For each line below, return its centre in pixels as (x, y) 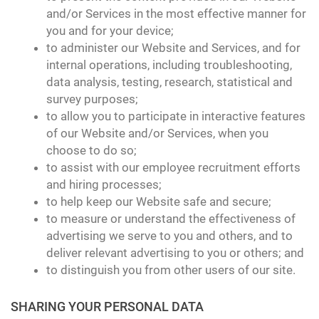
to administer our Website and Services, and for (173, 48)
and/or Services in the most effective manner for (176, 14)
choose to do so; (91, 150)
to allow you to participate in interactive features (176, 116)
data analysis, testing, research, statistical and (169, 82)
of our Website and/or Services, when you (157, 133)
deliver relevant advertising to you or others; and (175, 253)
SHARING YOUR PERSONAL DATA (107, 307)
